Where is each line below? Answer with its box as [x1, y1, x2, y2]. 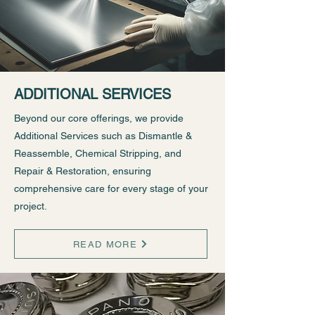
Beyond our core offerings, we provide [14, 112, 184, 124]
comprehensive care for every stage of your [14, 183, 208, 194]
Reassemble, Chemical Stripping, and [14, 148, 181, 159]
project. [14, 200, 47, 212]
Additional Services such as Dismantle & [14, 130, 192, 141]
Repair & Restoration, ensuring [14, 165, 151, 176]
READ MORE [73, 238, 137, 250]
